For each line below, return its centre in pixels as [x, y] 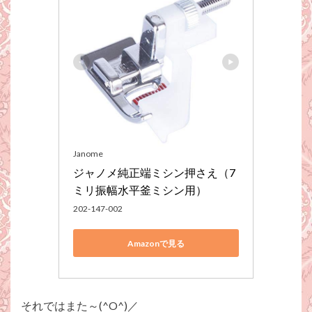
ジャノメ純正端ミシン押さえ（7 [154, 173]
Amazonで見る [156, 243]
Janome [88, 154]
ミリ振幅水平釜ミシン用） [140, 190]
